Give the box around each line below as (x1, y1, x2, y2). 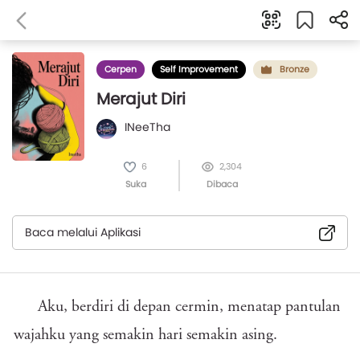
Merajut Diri (96, 88, 186, 110)
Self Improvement (160, 63, 238, 76)
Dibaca (206, 178, 238, 190)
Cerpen (104, 63, 137, 76)
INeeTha (125, 119, 170, 135)
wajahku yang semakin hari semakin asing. (14, 327, 277, 343)
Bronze (280, 63, 309, 76)
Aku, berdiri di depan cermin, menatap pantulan (38, 299, 341, 315)
